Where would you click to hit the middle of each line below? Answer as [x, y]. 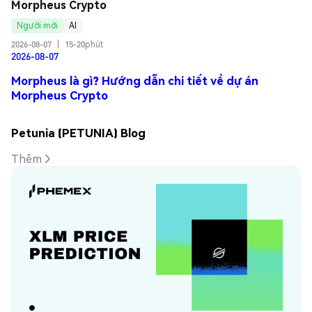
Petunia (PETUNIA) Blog [78, 132]
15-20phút [84, 44]
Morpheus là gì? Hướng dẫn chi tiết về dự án [135, 80]
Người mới [37, 26]
